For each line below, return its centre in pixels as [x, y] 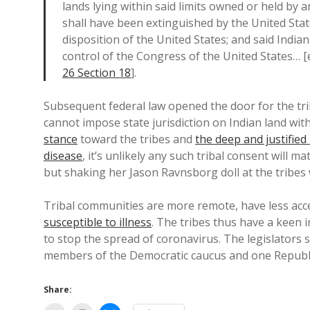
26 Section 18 [97, 73]
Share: [58, 290]
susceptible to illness [98, 222]
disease [63, 156]
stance [61, 139]
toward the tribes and [136, 139]
